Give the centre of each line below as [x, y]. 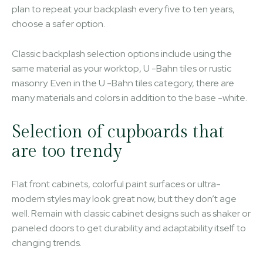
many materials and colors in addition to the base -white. [129, 97]
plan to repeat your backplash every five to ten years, [123, 9]
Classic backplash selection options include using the [122, 53]
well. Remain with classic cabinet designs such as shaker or [131, 213]
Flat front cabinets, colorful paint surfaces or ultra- [116, 184]
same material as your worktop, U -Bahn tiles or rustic [122, 68]
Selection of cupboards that [118, 132]
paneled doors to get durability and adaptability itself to [129, 228]
